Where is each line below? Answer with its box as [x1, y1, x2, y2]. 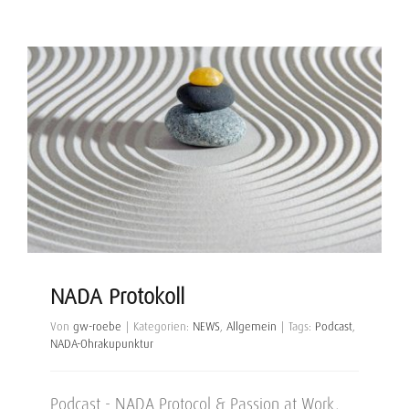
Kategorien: [133, 320, 193, 333]
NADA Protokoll [50, 284, 184, 309]
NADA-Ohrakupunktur [50, 337, 153, 351]
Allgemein [226, 320, 277, 333]
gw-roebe [73, 320, 121, 333]
